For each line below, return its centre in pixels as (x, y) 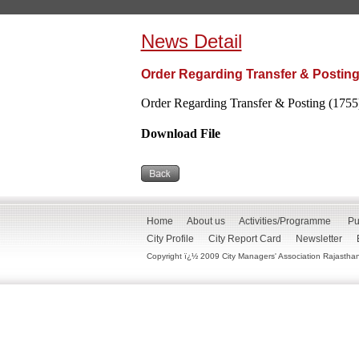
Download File (180, 133)
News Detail (191, 41)
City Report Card (245, 239)
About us (206, 221)
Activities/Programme (285, 221)
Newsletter (319, 239)
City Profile (170, 239)
